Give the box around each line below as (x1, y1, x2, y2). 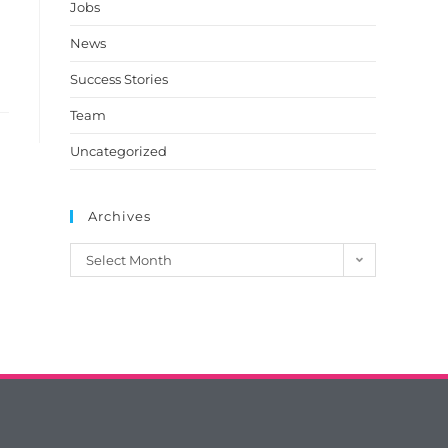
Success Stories (70, 71, 168, 87)
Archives (88, 208, 151, 224)
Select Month (86, 252, 172, 268)
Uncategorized (70, 143, 167, 159)
